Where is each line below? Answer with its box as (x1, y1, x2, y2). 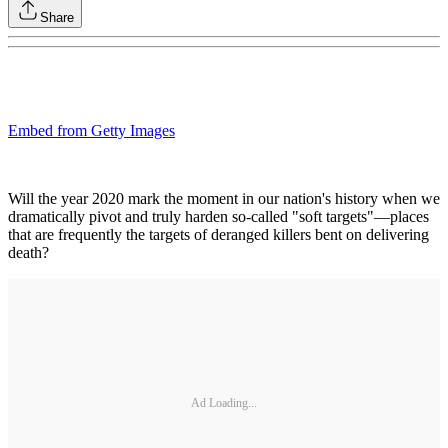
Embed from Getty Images (8, 122, 175, 139)
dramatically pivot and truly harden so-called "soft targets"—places (8, 208, 429, 225)
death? (8, 244, 49, 261)
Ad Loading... (191, 395, 257, 410)
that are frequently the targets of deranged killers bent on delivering (8, 226, 429, 243)
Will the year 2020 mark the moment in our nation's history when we (8, 190, 440, 207)
